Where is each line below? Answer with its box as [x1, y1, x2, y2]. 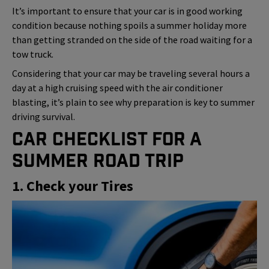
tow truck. [12, 47, 53, 60]
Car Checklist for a [12, 129, 201, 148]
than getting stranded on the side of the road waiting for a [12, 33, 252, 46]
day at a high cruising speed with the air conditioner [12, 81, 223, 94]
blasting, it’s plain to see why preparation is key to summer [12, 95, 255, 108]
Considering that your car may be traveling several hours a [12, 67, 250, 79]
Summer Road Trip [12, 151, 184, 170]
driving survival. [12, 110, 75, 122]
